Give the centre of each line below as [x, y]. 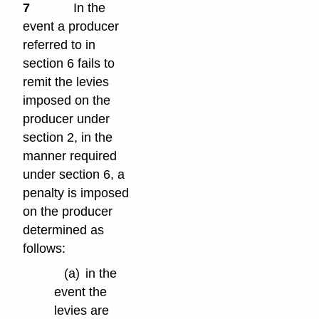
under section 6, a [74, 175]
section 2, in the [68, 138]
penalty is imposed [76, 193]
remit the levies [66, 82]
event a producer [71, 27]
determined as [64, 230]
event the [81, 292]
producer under [67, 119]
